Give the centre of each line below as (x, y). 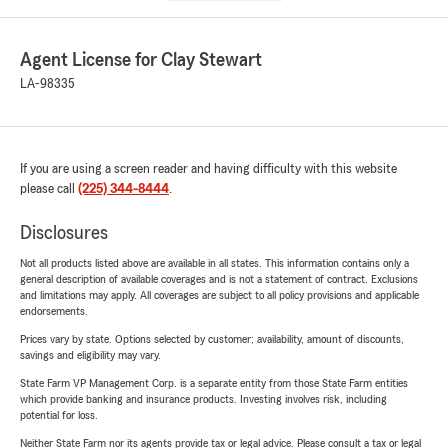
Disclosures (64, 233)
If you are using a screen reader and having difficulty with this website (208, 169)
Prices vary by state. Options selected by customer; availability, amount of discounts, (212, 339)
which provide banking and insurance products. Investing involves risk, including (203, 399)
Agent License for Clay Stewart (141, 60)
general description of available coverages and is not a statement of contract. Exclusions (219, 279)
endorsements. (54, 311)
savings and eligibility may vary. (90, 355)
